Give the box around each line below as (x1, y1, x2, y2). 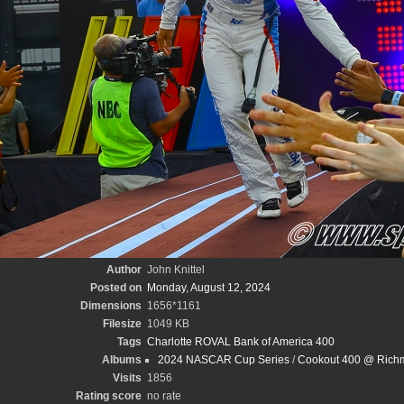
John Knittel (146, 263, 205, 276)
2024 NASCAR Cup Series (157, 353, 289, 366)
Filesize (102, 317, 142, 330)
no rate (146, 390, 181, 402)
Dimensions (79, 299, 142, 312)
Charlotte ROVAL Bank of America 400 (146, 335, 335, 348)
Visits (112, 372, 142, 384)
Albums (101, 353, 142, 366)
